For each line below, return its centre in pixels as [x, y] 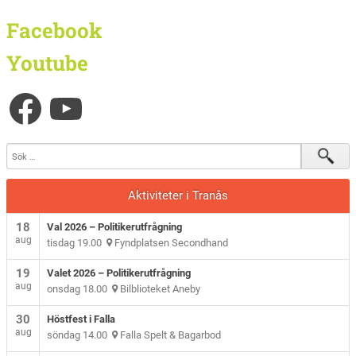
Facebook [55, 30]
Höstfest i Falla [81, 319]
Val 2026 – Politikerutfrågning [115, 227]
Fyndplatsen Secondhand [170, 243]
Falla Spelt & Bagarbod [170, 335]
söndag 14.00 [80, 335]
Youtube [48, 62]
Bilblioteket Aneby [159, 289]
